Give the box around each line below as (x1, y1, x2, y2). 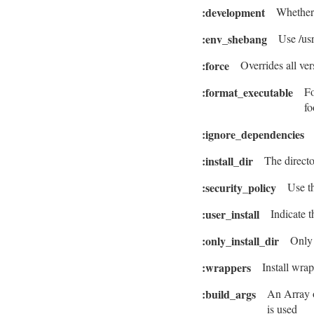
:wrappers (202, 259, 251, 276)
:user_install (202, 206, 259, 223)
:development (202, 4, 265, 21)
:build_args (202, 286, 256, 303)
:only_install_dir (202, 233, 279, 250)
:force (202, 57, 229, 74)
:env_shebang (202, 31, 267, 48)
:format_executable (202, 84, 293, 101)
